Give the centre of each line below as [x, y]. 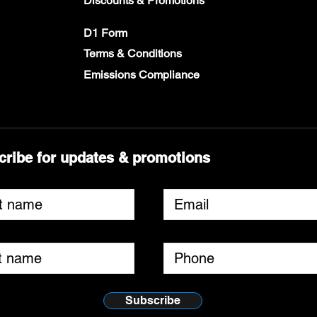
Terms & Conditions [133, 53]
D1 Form [105, 33]
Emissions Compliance [142, 75]
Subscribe [153, 300]
